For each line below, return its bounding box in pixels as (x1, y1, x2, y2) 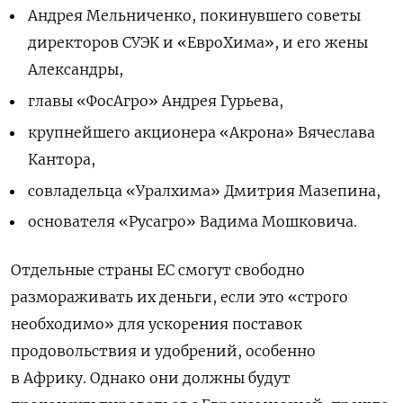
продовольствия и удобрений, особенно (11, 342, 316, 361)
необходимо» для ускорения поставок (11, 315, 302, 334)
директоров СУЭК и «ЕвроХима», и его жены (28, 33, 369, 52)
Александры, (28, 60, 124, 79)
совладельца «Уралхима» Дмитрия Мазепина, (28, 181, 385, 200)
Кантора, (28, 149, 96, 168)
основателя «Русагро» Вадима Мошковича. (28, 212, 358, 231)
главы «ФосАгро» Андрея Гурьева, (28, 92, 284, 111)
